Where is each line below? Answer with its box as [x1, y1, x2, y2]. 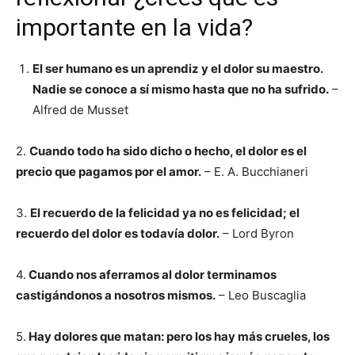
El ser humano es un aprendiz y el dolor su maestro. [32, 61, 323, 76]
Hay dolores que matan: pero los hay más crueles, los [26, 329, 330, 344]
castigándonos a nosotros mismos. [16, 288, 216, 303]
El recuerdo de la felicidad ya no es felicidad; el [30, 205, 300, 220]
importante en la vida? [16, 13, 253, 41]
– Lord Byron [219, 226, 294, 241]
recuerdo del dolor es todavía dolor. [16, 226, 219, 241]
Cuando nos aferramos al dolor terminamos [26, 267, 277, 282]
